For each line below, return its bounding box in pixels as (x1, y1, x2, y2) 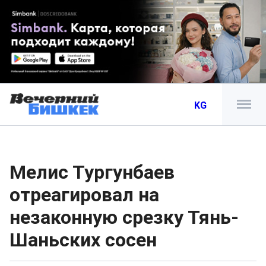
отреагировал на (9, 183, 159, 206)
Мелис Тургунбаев (9, 161, 175, 183)
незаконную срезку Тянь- (9, 206, 239, 229)
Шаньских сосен (9, 229, 157, 251)
